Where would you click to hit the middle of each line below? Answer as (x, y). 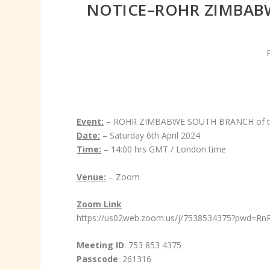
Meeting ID (101, 245)
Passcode (98, 259)
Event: (90, 122)
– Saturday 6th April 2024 (150, 136)
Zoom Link (99, 204)
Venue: (92, 177)
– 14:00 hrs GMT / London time (164, 149)
